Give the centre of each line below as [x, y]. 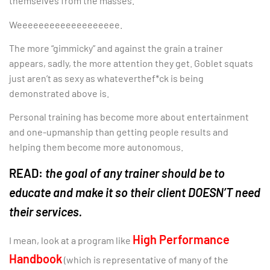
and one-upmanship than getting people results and [119, 132]
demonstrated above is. [59, 93]
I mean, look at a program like [71, 240]
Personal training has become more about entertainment [129, 117]
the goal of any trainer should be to [135, 173]
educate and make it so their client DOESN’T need [135, 192]
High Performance [181, 240]
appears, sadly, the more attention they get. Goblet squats [131, 63]
